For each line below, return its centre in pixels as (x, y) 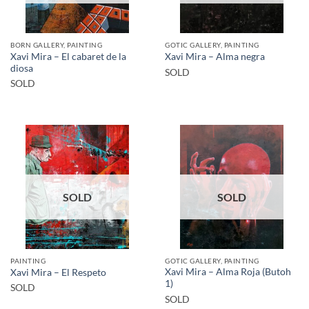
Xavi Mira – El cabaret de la (68, 56)
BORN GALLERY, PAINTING (57, 45)
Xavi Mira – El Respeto (58, 272)
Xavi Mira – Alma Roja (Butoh (228, 272)
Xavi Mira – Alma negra (215, 57)
